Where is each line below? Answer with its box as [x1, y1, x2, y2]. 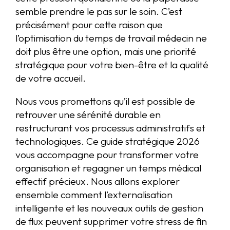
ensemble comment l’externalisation [15, 188, 172, 201]
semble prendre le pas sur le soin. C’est [15, 5, 182, 17]
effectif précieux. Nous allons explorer [15, 175, 180, 188]
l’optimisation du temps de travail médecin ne [15, 31, 207, 44]
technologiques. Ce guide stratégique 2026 [15, 135, 200, 148]
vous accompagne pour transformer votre [15, 148, 199, 161]
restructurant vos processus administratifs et [15, 122, 205, 135]
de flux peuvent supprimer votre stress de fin [15, 215, 207, 228]
